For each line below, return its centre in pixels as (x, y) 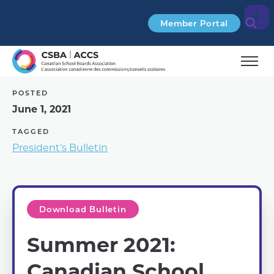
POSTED (30, 93)
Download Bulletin (83, 209)
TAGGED (31, 131)
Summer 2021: (101, 244)
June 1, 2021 (42, 109)
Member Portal (194, 23)
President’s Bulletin (60, 147)
